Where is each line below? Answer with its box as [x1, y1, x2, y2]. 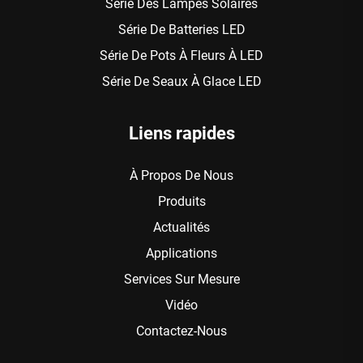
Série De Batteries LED [117, 21, 246, 37]
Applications [146, 245, 217, 261]
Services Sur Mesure [123, 271, 240, 287]
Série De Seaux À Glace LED [101, 73, 262, 89]
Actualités [153, 219, 210, 235]
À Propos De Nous [130, 167, 233, 183]
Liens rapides [128, 122, 235, 143]
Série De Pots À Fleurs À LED [100, 47, 263, 63]
